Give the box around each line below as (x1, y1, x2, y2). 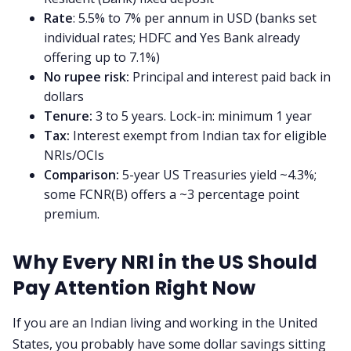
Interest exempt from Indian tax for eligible (70, 127, 327, 144)
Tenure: (44, 107, 92, 125)
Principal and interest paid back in (129, 68, 331, 85)
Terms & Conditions (118, 136, 233, 154)
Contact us (143, 40, 208, 58)
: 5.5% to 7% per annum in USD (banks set (73, 9, 317, 27)
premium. (44, 205, 100, 223)
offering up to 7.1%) (44, 49, 160, 66)
